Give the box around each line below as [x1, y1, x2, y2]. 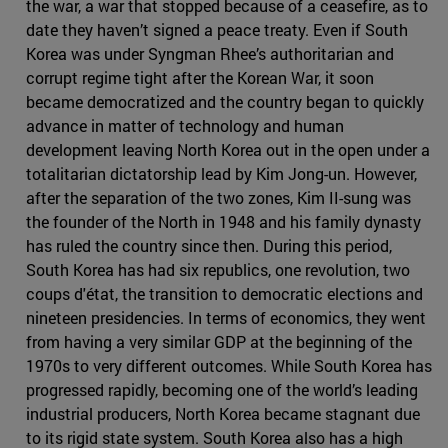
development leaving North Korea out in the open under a [26, 139, 430, 161]
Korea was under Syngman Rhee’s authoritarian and [26, 43, 394, 65]
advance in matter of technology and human [26, 115, 344, 137]
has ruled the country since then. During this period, [26, 235, 392, 257]
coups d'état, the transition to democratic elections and [26, 283, 423, 305]
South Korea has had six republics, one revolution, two [26, 259, 410, 281]
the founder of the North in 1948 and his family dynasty [26, 211, 421, 233]
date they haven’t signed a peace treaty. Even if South [26, 19, 408, 41]
